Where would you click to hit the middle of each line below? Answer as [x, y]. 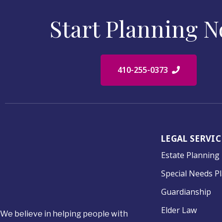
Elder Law [179, 210]
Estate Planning [190, 155]
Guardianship [186, 192]
